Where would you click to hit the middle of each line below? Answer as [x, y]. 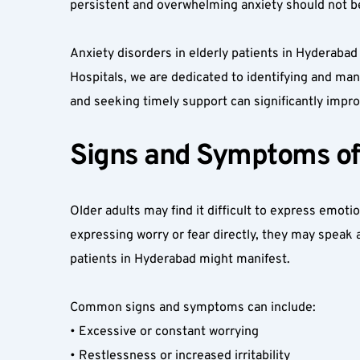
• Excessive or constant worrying [168, 332]
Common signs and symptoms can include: [196, 308]
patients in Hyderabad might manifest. [183, 260]
